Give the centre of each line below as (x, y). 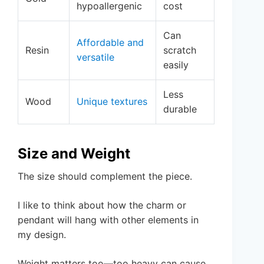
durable (180, 109)
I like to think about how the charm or (102, 205)
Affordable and (110, 43)
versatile (95, 57)
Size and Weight (74, 154)
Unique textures (112, 102)
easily (176, 65)
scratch (180, 50)
